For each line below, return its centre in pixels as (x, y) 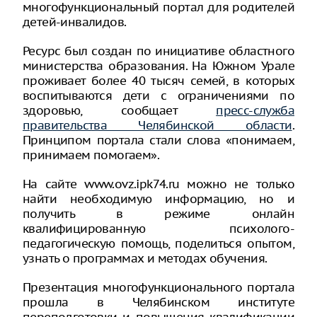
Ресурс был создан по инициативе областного (158, 51)
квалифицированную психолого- (158, 229)
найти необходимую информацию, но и (158, 199)
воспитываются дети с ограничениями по (158, 96)
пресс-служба (255, 110)
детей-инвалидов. (75, 22)
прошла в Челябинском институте (158, 302)
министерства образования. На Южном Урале (158, 66)
